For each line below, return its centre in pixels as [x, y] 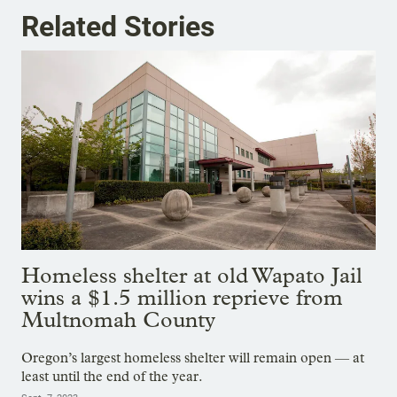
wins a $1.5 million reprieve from [182, 297]
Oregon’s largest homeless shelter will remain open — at [193, 358]
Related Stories [118, 26]
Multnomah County [118, 319]
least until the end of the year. [112, 377]
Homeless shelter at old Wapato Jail [192, 275]
